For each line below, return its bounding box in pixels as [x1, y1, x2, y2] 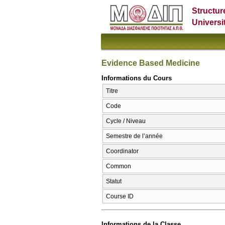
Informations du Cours [101, 74, 172, 82]
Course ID [106, 193, 134, 200]
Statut [106, 178, 122, 185]
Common [106, 163, 131, 170]
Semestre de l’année [106, 133, 163, 140]
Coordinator [106, 148, 139, 155]
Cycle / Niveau [106, 118, 146, 125]
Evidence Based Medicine [101, 58, 200, 67]
